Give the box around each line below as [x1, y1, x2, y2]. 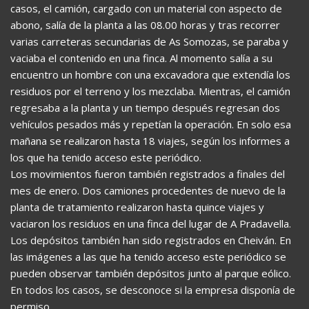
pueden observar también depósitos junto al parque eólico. [10, 266, 291, 280]
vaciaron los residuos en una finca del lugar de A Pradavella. [10, 216, 291, 230]
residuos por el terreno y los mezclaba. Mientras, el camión [10, 83, 290, 98]
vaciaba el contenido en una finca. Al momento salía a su [10, 50, 272, 65]
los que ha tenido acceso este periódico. [10, 150, 201, 164]
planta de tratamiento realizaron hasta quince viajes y [10, 199, 264, 214]
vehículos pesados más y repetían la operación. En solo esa [10, 117, 291, 131]
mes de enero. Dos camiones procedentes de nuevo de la [10, 183, 286, 197]
